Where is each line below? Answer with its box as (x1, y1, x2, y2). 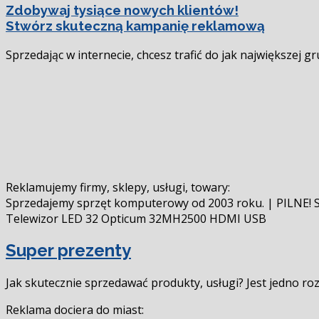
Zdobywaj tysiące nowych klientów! (6, 1, 239, 18)
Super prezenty (6, 240, 131, 261)
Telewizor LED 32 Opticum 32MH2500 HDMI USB (6, 210, 266, 226)
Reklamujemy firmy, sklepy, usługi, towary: (6, 179, 230, 195)
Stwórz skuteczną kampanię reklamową (6, 17, 265, 33)
